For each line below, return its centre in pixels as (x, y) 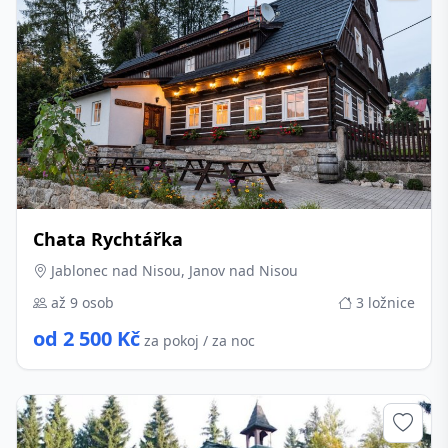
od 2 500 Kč (86, 338)
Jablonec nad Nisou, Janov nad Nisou (172, 270)
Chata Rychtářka (108, 239)
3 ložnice (383, 302)
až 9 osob (80, 302)
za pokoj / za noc (199, 340)
